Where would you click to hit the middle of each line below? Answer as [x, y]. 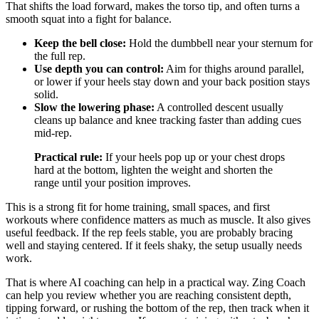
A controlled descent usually [219, 108]
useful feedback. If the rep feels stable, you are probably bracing [149, 233]
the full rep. [60, 56]
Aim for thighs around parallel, [234, 69]
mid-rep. [53, 133]
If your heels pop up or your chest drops [194, 157]
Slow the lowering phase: [94, 108]
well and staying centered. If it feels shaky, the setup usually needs [154, 246]
